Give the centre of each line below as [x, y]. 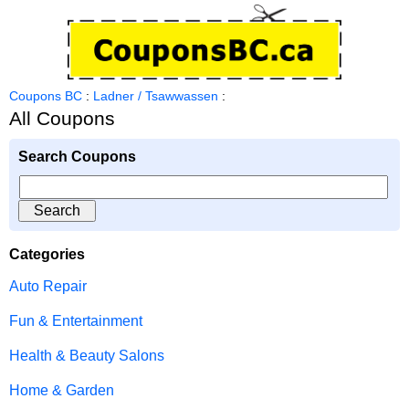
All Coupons [62, 118]
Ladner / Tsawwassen [156, 96]
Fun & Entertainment [76, 320]
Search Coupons [77, 156]
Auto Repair [48, 286]
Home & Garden [62, 390]
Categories [47, 254]
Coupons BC [46, 96]
